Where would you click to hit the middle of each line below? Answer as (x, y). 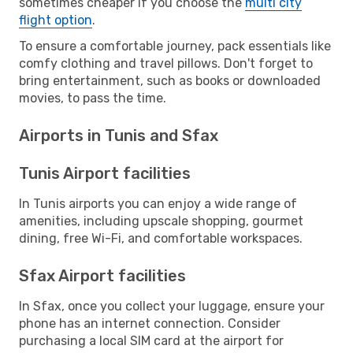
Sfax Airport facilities (102, 275)
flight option (56, 20)
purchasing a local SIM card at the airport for (151, 340)
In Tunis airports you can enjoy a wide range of (158, 203)
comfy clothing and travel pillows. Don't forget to (166, 63)
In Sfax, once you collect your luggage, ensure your (172, 306)
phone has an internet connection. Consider (150, 323)
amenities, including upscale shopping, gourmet (161, 221)
